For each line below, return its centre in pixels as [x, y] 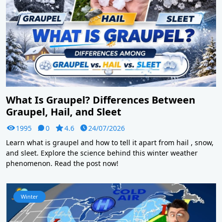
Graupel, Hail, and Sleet [64, 111]
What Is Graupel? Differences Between [101, 100]
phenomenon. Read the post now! [62, 163]
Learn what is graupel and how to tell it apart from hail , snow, [110, 142]
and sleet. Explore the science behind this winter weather [102, 153]
